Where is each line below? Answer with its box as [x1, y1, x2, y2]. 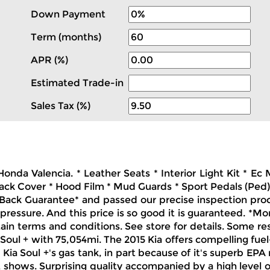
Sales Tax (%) [31, 100, 90, 111]
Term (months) [31, 31, 101, 43]
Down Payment [31, 8, 105, 20]
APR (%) [31, 54, 68, 66]
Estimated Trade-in [31, 77, 128, 89]
